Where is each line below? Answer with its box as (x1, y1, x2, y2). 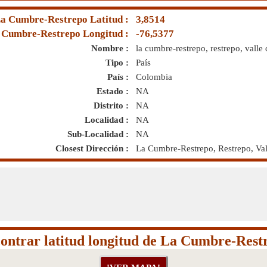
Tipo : (105, 58, 133, 67)
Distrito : (94, 101, 133, 110)
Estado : (97, 86, 133, 96)
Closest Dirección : (55, 144, 133, 153)
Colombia (136, 72, 172, 82)
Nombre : (91, 44, 133, 53)
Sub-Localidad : (67, 129, 133, 139)
